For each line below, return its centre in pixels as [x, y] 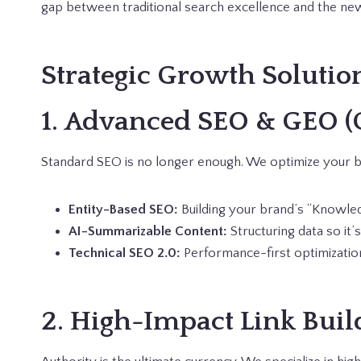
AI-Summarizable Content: [148, 231]
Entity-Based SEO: [123, 210]
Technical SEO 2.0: [124, 253]
